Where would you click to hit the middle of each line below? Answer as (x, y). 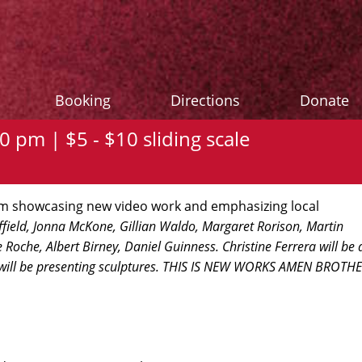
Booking (83, 100)
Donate (324, 100)
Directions (205, 100)
